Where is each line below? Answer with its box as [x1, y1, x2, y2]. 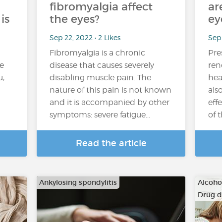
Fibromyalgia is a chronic [50, 48, 145, 57]
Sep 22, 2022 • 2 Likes [50, 33, 120, 42]
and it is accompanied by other [50, 98, 169, 107]
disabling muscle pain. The [50, 73, 151, 82]
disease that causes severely [50, 60, 154, 70]
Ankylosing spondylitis [39, 178, 117, 187]
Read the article [75, 138, 147, 149]
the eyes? [50, 12, 100, 26]
